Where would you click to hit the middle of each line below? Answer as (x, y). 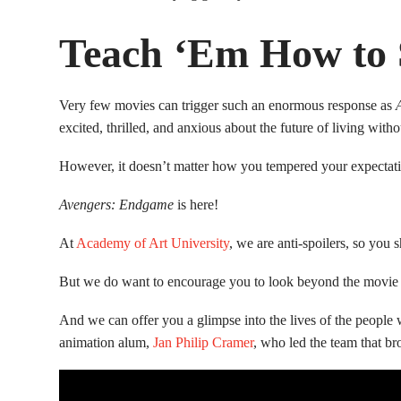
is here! (196, 205)
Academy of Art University (153, 243)
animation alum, (106, 343)
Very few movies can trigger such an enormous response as (227, 106)
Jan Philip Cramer (203, 343)
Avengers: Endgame (116, 205)
